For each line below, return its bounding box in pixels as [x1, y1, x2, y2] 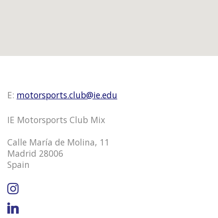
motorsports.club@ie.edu [17, 89, 117, 101]
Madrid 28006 [7, 147, 63, 159]
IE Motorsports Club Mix [7, 113, 105, 126]
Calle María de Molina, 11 [7, 136, 109, 148]
